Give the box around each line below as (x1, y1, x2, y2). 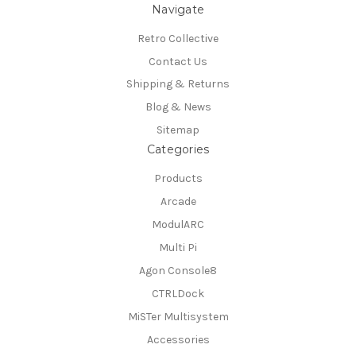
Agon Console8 (139, 264, 217, 278)
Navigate (152, 2, 204, 17)
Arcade (160, 195, 196, 209)
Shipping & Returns (126, 77, 230, 91)
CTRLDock (152, 287, 204, 301)
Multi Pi (159, 241, 197, 255)
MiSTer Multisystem (127, 310, 229, 324)
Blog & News (145, 100, 211, 114)
